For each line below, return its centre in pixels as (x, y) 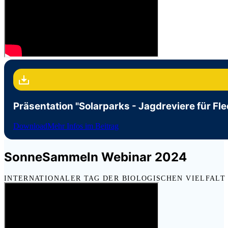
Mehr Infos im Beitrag (83, 126)
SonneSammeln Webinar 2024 (98, 157)
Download (30, 126)
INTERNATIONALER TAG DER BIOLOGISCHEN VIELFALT (115, 178)
